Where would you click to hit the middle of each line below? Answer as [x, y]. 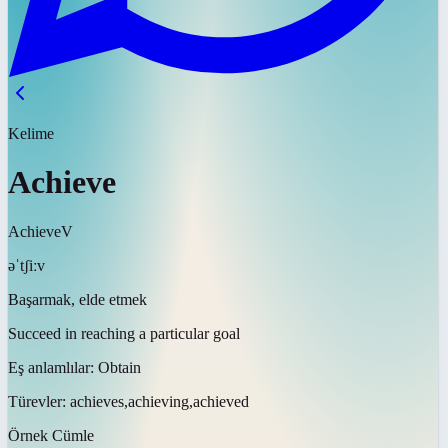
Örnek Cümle [51, 435]
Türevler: [39, 401]
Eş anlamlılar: [53, 367]
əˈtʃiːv [26, 265]
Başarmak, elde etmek [77, 299]
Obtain [119, 367]
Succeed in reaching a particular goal [124, 333]
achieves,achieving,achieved [159, 401]
